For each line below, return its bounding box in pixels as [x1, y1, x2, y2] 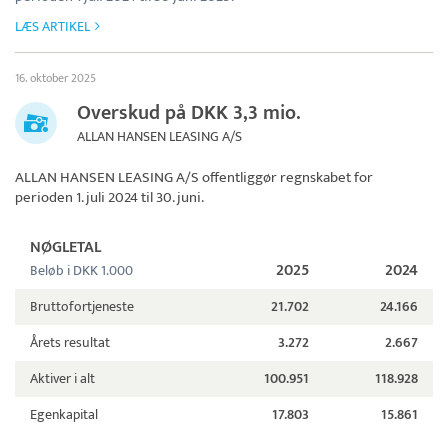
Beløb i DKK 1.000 [30, 259, 133, 283]
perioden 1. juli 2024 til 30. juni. [15, 185, 204, 211]
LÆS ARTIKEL [15, 15, 90, 39]
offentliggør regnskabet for [199, 165, 373, 191]
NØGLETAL [30, 234, 101, 262]
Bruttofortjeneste [30, 295, 134, 319]
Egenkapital [30, 403, 98, 427]
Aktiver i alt [30, 367, 95, 391]
